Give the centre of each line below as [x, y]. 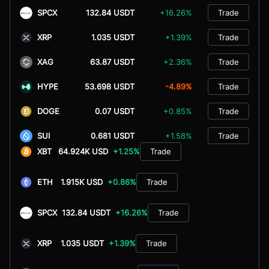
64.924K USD [83, 151]
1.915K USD [81, 182]
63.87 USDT [112, 62]
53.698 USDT [110, 86]
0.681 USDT [113, 135]
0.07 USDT [115, 111]
